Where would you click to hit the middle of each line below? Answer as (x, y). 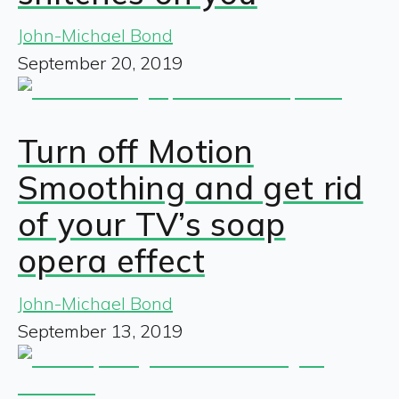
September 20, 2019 (100, 62)
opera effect (111, 260)
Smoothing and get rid (191, 187)
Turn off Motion (136, 151)
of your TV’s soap (152, 224)
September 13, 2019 (100, 330)
